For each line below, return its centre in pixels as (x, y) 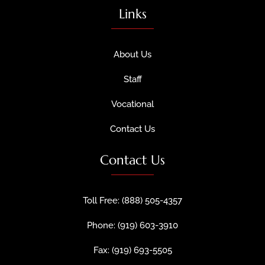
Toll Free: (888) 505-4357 (132, 200)
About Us (132, 54)
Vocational (132, 104)
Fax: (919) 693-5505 (132, 250)
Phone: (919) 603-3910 (132, 225)
